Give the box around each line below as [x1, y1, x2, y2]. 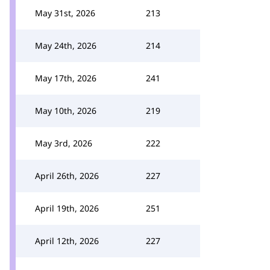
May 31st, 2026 [35, 7, 95, 19]
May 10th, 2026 [35, 105, 96, 116]
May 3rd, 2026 [35, 137, 92, 149]
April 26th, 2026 [35, 170, 99, 181]
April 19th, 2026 [35, 202, 99, 214]
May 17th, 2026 [35, 72, 96, 84]
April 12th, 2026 [35, 235, 99, 246]
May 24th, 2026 [35, 40, 96, 51]
